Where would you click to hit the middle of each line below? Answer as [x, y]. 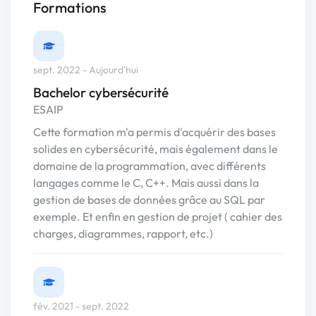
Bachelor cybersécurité [101, 93]
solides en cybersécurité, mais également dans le [156, 149]
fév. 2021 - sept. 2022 [81, 306]
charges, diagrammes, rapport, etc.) [123, 234]
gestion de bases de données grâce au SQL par [149, 200]
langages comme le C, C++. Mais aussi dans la [146, 183]
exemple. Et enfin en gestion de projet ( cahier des [158, 217]
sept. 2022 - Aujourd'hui [86, 70]
